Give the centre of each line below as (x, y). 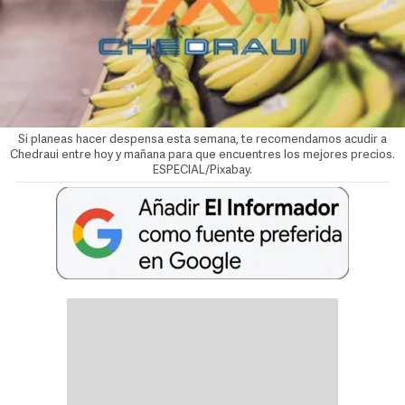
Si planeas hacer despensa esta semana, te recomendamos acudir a (202, 140)
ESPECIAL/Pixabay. (202, 171)
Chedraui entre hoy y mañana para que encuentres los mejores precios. (202, 155)
